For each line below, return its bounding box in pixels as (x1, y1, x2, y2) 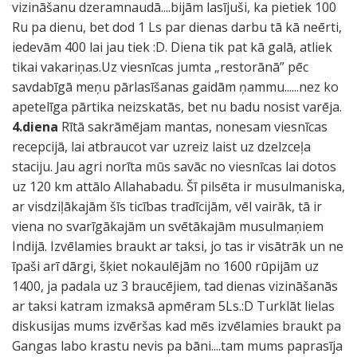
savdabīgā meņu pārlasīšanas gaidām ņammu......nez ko (12, 78, 339, 96)
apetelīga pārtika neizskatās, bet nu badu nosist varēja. (12, 98, 342, 116)
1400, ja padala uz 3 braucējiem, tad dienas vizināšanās (12, 277, 338, 295)
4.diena (12, 118, 61, 135)
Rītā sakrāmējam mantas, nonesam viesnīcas (61, 118, 328, 135)
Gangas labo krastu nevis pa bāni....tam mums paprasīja (12, 337, 343, 355)
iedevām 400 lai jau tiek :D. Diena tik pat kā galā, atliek (12, 38, 332, 56)
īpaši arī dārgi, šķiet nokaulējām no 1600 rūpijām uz (12, 257, 319, 275)
